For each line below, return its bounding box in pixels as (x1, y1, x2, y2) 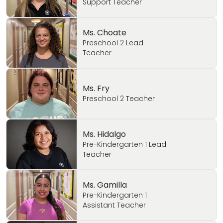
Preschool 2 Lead (82, 38, 143, 48)
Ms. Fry (82, 83, 110, 94)
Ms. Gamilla (82, 179, 127, 191)
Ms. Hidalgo (82, 128, 126, 140)
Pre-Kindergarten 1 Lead (82, 139, 166, 149)
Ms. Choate (82, 27, 126, 38)
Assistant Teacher (82, 200, 146, 210)
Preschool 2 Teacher (82, 94, 155, 104)
